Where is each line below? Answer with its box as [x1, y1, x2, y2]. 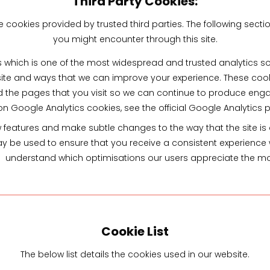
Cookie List [101, 222, 169, 240]
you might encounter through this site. [52, 33, 218, 45]
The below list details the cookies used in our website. [20, 248, 250, 260]
